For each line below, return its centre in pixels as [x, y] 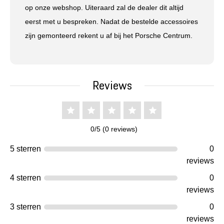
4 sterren [25, 178]
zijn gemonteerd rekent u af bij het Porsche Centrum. [109, 35]
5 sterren [25, 149]
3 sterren [25, 207]
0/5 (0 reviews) [112, 129]
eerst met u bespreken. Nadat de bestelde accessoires [111, 21]
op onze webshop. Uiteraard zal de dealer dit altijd [104, 7]
